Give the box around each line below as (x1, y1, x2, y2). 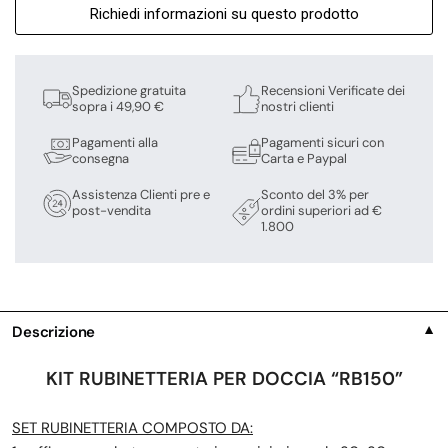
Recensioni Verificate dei (261, 82, 405, 100)
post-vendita (72, 202, 151, 220)
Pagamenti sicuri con (261, 134, 384, 152)
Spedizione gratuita (72, 82, 186, 100)
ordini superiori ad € (261, 202, 382, 220)
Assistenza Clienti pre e (72, 186, 210, 204)
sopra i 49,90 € (72, 98, 164, 116)
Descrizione (12, 322, 96, 343)
